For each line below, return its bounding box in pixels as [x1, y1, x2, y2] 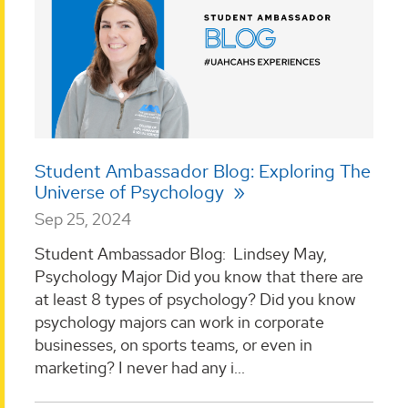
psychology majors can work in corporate [35, 311, 324, 332]
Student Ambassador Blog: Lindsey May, [35, 242, 327, 264]
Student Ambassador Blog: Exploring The [35, 159, 371, 184]
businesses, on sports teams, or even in [35, 333, 312, 355]
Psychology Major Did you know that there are [35, 265, 363, 287]
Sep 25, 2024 [35, 209, 131, 230]
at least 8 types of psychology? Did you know [35, 288, 356, 310]
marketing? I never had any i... [35, 356, 245, 378]
